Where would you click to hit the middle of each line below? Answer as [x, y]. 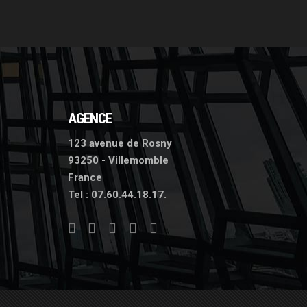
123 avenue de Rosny [120, 143]
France [85, 177]
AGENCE [90, 119]
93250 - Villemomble [118, 160]
